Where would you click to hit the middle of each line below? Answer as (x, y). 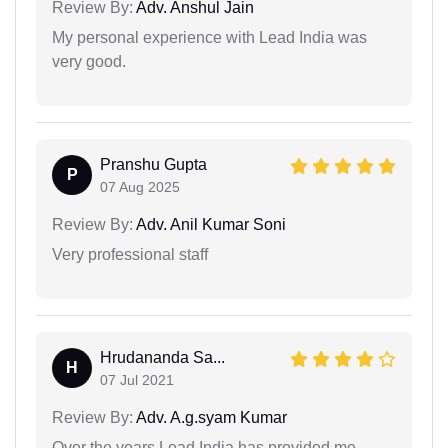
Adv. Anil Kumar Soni (209, 224)
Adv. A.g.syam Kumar (210, 417)
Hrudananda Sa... (162, 357)
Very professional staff (130, 254)
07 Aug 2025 (140, 186)
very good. (89, 61)
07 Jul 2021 (137, 379)
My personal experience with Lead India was (209, 37)
